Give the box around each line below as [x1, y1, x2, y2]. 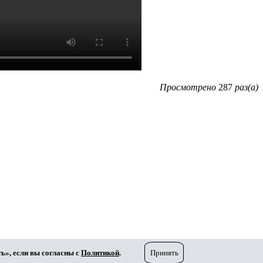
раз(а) [235, 82, 258, 92]
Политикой [81, 248, 119, 257]
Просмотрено [160, 82, 216, 92]
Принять [150, 248, 178, 257]
